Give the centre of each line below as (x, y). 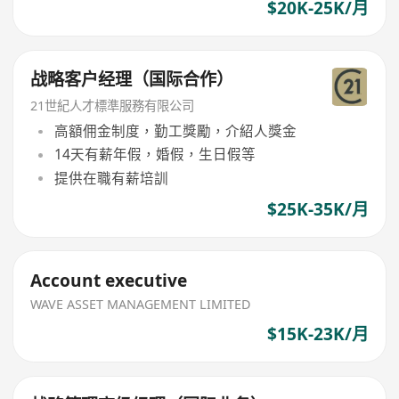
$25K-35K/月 (318, 209)
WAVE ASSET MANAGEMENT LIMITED (141, 305)
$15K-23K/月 (318, 334)
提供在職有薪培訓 (111, 178)
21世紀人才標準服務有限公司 (113, 105)
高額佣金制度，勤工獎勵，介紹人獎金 (175, 131)
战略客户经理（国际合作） (132, 79)
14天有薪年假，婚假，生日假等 (155, 155)
